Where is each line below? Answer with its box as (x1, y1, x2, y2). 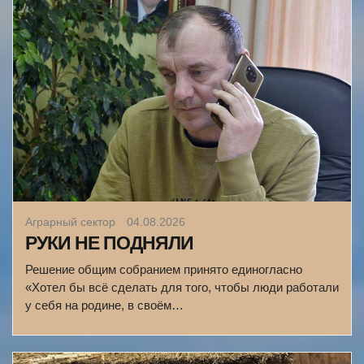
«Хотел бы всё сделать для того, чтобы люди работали (25, 280, 339, 294)
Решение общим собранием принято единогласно (25, 262, 302, 276)
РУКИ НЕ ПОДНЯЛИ (25, 232, 193, 253)
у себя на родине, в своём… (25, 298, 184, 312)
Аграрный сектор (25, 215, 119, 228)
